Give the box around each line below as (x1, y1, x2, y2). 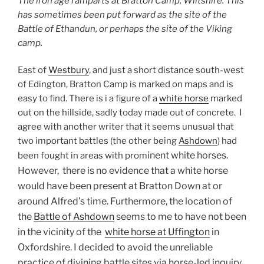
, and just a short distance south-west (89, 65, 244, 76)
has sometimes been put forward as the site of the (18, 9, 227, 20)
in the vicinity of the (18, 226, 105, 238)
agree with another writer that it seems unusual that (18, 121, 234, 133)
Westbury (48, 65, 89, 76)
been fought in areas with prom (18, 150, 147, 161)
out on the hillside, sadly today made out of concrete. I (18, 107, 242, 118)
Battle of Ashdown (34, 211, 114, 223)
